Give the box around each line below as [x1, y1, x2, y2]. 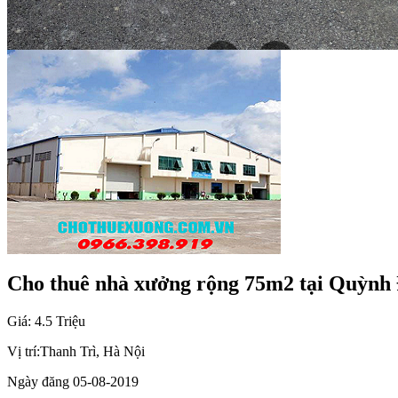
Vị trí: [7, 343, 40, 359]
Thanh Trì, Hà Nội [40, 343, 145, 359]
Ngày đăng [7, 373, 69, 389]
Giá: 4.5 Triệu [7, 313, 85, 329]
